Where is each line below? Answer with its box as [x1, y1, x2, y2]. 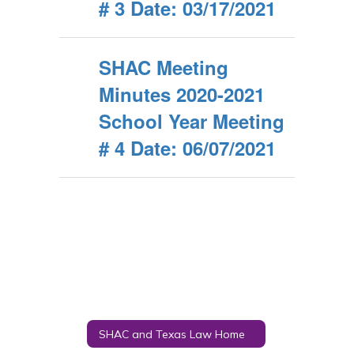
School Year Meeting [99, 107, 284, 134]
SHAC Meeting [99, 54, 228, 81]
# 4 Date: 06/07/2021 [99, 134, 276, 161]
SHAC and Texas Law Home [99, 326, 245, 341]
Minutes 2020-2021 [99, 81, 265, 107]
